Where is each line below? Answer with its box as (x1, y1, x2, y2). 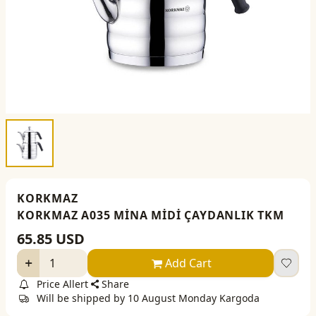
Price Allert (36, 276, 88, 291)
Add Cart (165, 255, 212, 271)
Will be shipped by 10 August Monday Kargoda (36, 291, 260, 305)
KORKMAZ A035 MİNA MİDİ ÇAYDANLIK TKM (17, 207, 284, 223)
